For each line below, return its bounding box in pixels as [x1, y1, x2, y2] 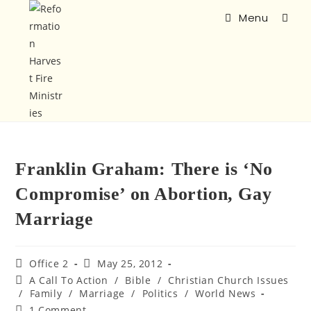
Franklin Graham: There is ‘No [15, 159, 273, 179]
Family [29, 287, 62, 300]
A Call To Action [29, 274, 108, 287]
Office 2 [29, 257, 69, 270]
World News [195, 287, 256, 300]
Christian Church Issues [168, 274, 289, 287]
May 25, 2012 [97, 257, 163, 270]
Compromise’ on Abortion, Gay [15, 184, 272, 204]
